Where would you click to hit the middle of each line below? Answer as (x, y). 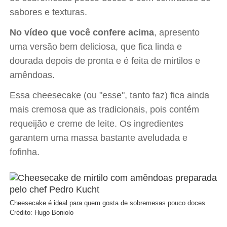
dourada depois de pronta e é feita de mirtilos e (105, 61)
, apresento (177, 33)
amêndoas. (32, 75)
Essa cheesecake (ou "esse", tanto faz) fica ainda (110, 96)
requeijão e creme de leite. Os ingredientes (97, 124)
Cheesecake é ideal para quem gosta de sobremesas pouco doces (108, 203)
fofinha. (25, 152)
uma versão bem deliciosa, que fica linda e (96, 47)
